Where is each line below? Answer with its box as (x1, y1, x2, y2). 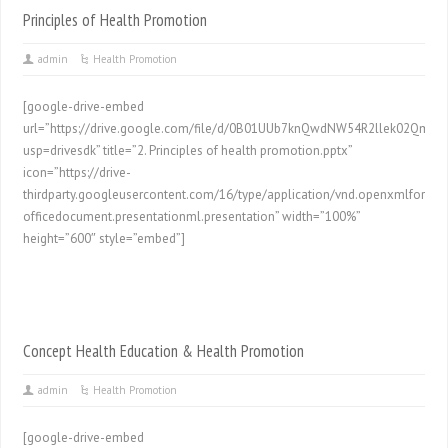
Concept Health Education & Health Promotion (23, 340, 305, 362)
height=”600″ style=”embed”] (23, 230, 186, 247)
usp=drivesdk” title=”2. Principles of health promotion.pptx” (23, 142, 353, 159)
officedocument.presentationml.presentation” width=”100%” (23, 208, 361, 225)
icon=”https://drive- (23, 164, 132, 181)
